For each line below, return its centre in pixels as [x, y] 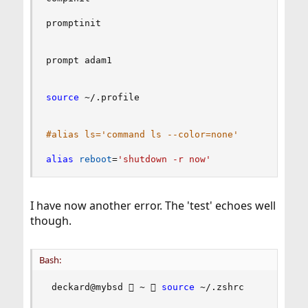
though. [51, 221]
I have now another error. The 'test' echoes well [153, 206]
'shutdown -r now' [164, 159]
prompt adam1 [79, 60]
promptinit [73, 23]
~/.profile [109, 98]
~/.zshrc [222, 287]
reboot [95, 159]
